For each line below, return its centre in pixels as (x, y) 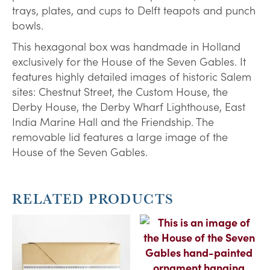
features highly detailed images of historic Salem (132, 77)
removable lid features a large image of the (120, 137)
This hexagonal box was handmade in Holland (126, 46)
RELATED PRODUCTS (93, 199)
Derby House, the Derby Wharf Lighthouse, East (129, 107)
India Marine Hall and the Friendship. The (113, 122)
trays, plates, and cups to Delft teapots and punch (134, 10)
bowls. (28, 25)
